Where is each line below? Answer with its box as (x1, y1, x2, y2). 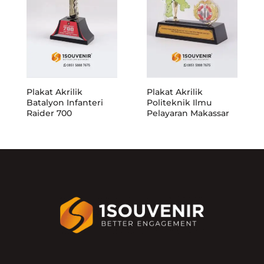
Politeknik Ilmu (147, 97, 212, 108)
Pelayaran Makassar (147, 107, 229, 118)
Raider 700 (27, 107, 72, 118)
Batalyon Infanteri (27, 97, 103, 108)
